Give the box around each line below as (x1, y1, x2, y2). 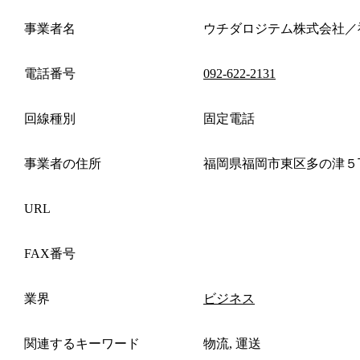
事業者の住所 (24, 156, 101, 170)
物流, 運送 (203, 336, 261, 350)
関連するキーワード (24, 336, 140, 350)
